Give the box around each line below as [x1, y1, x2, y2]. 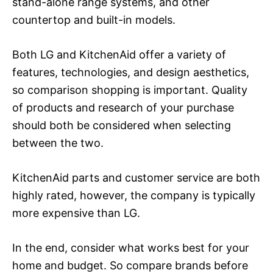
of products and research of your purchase [12, 101, 234, 114]
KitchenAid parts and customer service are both [12, 171, 260, 184]
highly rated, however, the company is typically [12, 188, 255, 202]
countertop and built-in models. [12, 13, 175, 26]
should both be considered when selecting [12, 118, 231, 132]
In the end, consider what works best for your [12, 241, 249, 254]
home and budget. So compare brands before [12, 258, 248, 272]
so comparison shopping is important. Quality [12, 83, 247, 96]
